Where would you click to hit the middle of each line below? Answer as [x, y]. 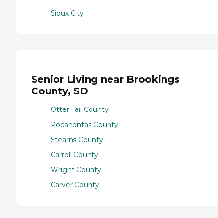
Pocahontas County [84, 125]
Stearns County [77, 140]
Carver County [75, 185]
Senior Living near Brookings [105, 79]
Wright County [76, 170]
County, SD [60, 91]
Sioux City [67, 13]
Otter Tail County [80, 110]
